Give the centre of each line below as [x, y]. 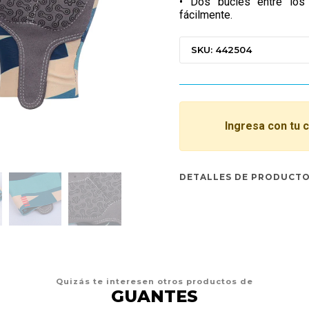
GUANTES [154, 296]
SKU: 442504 [221, 49]
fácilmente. [206, 15]
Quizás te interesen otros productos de [154, 281]
